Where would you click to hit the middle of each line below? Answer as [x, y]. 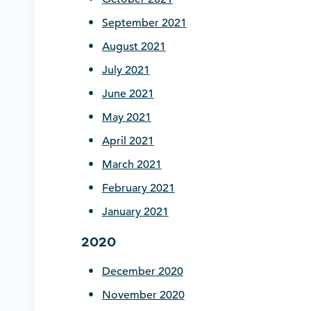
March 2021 [132, 165]
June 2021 [128, 94]
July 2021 [126, 70]
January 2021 [135, 212]
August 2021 [134, 47]
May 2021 [126, 118]
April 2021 [128, 141]
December [128, 272]
